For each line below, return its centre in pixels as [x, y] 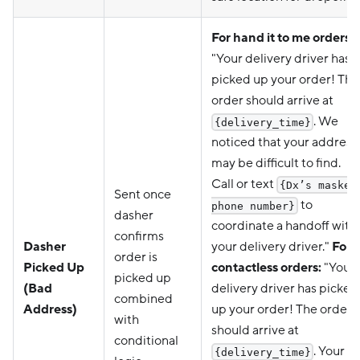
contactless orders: [266, 267]
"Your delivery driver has [281, 58]
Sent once [143, 194]
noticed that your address [284, 142]
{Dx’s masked [318, 185]
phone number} [253, 206]
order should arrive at [272, 100]
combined [143, 299]
